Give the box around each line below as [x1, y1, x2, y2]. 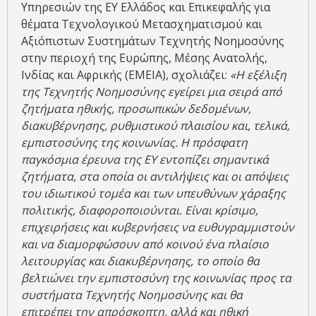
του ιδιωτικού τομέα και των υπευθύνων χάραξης [21, 186, 286, 202]
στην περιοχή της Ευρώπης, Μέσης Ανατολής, [21, 50, 267, 66]
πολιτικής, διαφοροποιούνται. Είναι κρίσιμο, [21, 202, 258, 219]
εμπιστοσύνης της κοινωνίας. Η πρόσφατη [21, 135, 248, 151]
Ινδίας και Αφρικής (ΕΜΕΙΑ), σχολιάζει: [21, 67, 230, 83]
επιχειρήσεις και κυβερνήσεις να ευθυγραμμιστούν [21, 219, 294, 236]
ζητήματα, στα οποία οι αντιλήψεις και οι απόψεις [21, 169, 288, 185]
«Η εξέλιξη [230, 67, 286, 83]
